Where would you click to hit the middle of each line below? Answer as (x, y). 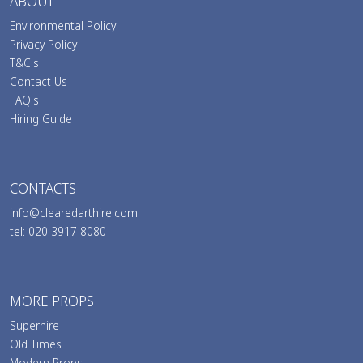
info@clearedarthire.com (74, 213)
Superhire (34, 326)
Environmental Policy (63, 26)
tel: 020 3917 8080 (58, 232)
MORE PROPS (52, 301)
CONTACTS (43, 188)
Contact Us (38, 82)
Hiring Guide (41, 119)
